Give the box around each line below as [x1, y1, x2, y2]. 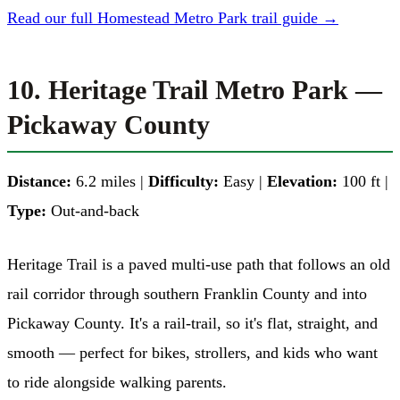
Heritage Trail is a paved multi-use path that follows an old [7, 254, 390, 273]
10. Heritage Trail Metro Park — [7, 74, 382, 104]
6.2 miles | [71, 171, 148, 190]
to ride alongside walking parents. [7, 372, 227, 391]
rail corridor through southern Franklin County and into [7, 284, 367, 303]
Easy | [219, 171, 267, 190]
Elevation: [267, 171, 337, 190]
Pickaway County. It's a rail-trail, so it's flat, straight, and [7, 313, 378, 332]
